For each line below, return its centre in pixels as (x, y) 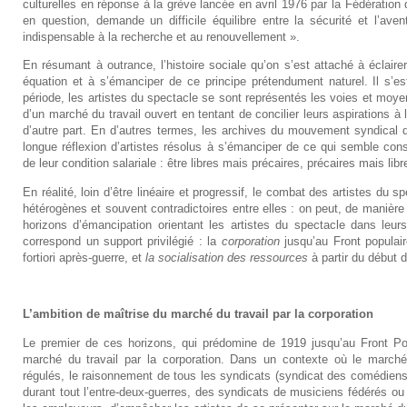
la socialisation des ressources (227, 257)
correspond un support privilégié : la (122, 241)
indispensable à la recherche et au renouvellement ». (162, 37)
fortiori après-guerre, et (84, 257)
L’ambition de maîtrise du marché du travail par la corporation (199, 314)
